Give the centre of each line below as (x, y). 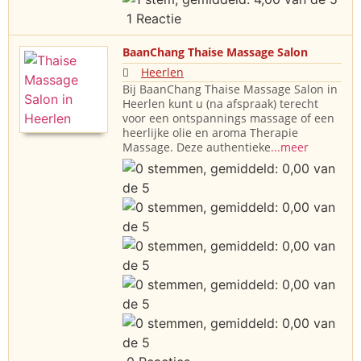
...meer (290, 147)
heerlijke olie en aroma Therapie (210, 133)
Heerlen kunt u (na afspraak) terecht (220, 104)
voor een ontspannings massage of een (228, 118)
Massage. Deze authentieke (197, 147)
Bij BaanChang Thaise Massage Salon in (230, 89)
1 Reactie (152, 19)
